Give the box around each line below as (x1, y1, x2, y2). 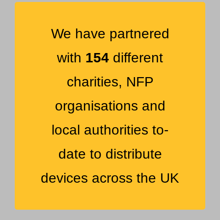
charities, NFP (66, 74, 154, 90)
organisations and (55, 98, 165, 114)
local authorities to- (52, 122, 168, 138)
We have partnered (51, 26, 169, 42)
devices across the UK (41, 170, 179, 186)
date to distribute (58, 146, 162, 162)
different (109, 50, 163, 66)
